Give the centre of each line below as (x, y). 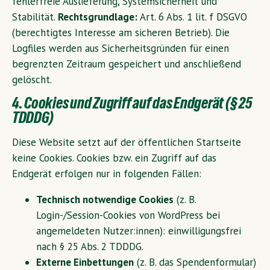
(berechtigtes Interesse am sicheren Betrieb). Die (121, 33)
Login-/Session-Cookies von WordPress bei (128, 215)
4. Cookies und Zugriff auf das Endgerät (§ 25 (132, 105)
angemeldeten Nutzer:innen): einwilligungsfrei (139, 231)
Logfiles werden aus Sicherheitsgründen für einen (121, 49)
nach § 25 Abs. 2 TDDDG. (90, 246)
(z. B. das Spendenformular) (195, 262)
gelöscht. (32, 80)
